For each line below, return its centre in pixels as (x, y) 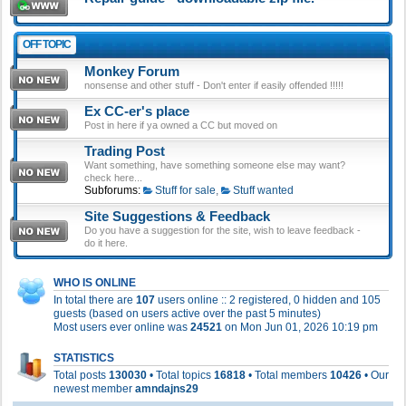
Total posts (81, 375)
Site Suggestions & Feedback (177, 217)
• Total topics (180, 375)
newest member (94, 389)
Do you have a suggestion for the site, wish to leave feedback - (222, 230)
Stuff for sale (185, 190)
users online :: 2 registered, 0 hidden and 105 (268, 300)
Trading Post (125, 151)
